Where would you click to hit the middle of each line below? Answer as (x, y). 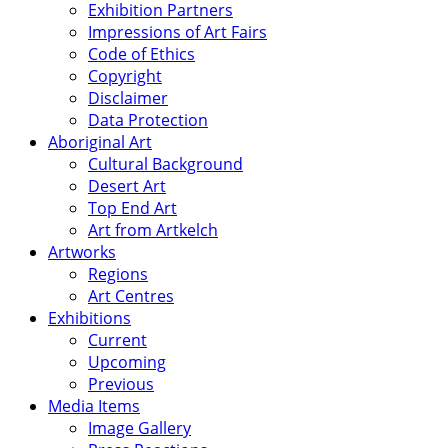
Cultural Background (165, 163)
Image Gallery (139, 427)
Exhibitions (89, 317)
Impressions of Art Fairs (177, 31)
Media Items (94, 405)
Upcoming (127, 361)
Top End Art (132, 207)
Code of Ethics (141, 53)
